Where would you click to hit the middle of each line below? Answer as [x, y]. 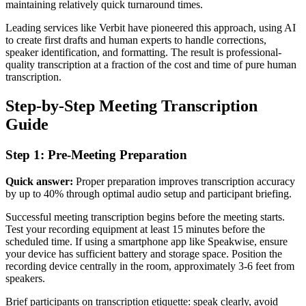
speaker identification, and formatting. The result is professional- [143, 53]
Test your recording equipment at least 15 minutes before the [135, 229]
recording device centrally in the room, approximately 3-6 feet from [150, 266]
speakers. [25, 278]
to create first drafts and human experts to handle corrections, [136, 40]
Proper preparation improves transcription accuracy [184, 181]
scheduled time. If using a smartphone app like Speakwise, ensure [147, 241]
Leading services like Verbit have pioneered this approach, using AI [151, 28]
